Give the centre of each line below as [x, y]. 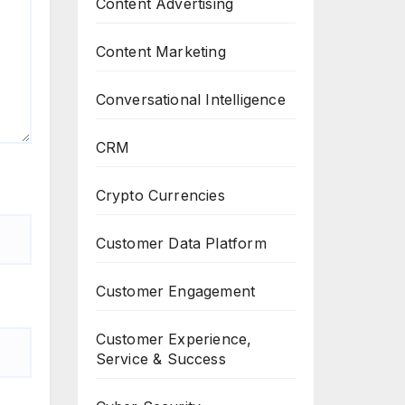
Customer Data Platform [181, 243]
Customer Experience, [174, 339]
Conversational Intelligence [190, 99]
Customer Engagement [175, 291]
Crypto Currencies [160, 195]
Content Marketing [160, 52]
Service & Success [160, 359]
